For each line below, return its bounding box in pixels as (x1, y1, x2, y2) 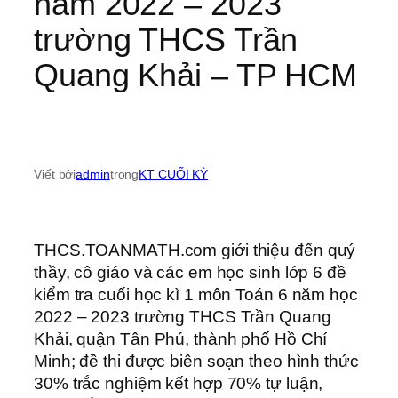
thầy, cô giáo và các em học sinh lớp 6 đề (34, 263, 346, 283)
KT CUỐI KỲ (139, 166, 209, 181)
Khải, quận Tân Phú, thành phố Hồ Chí (34, 330, 328, 349)
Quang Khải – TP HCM (34, 56, 358, 93)
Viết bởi (34, 166, 76, 181)
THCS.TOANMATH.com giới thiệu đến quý (34, 241, 356, 260)
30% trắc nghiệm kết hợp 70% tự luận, (34, 374, 323, 394)
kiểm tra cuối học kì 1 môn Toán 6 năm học (34, 285, 358, 305)
